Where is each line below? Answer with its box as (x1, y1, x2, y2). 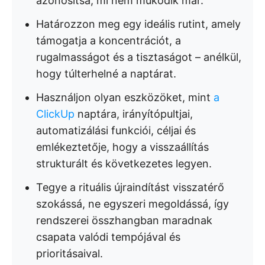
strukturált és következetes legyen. (36, 157, 212, 170)
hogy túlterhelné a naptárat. (36, 67, 176, 80)
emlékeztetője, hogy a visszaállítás (36, 141, 209, 153)
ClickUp (36, 108, 75, 120)
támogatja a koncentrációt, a (36, 34, 181, 47)
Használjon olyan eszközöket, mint (36, 91, 214, 104)
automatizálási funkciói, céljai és (36, 124, 196, 137)
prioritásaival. (36, 247, 103, 260)
